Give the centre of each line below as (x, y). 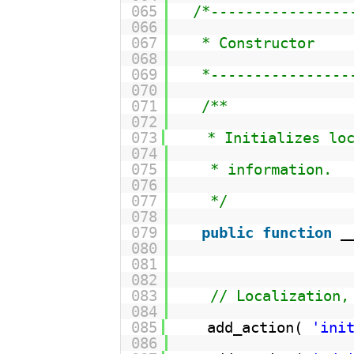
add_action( (259, 327)
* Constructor (258, 42)
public (227, 232)
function (297, 232)
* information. (271, 169)
